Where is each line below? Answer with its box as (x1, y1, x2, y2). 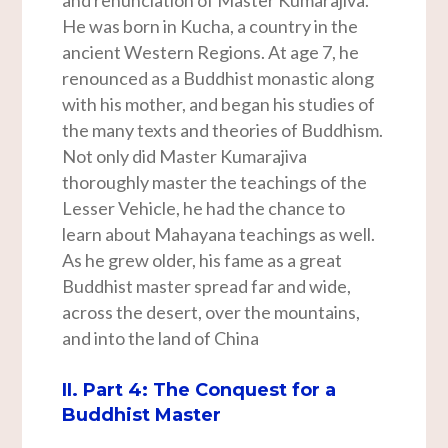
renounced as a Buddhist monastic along (62, 67, 375, 90)
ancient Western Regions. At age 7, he (62, 41, 360, 64)
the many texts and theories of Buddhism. (62, 119, 384, 142)
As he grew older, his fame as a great (62, 249, 343, 272)
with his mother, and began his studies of (62, 93, 376, 116)
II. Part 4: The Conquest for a (62, 379, 337, 402)
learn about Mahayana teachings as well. (62, 223, 376, 246)
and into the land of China (62, 327, 260, 350)
